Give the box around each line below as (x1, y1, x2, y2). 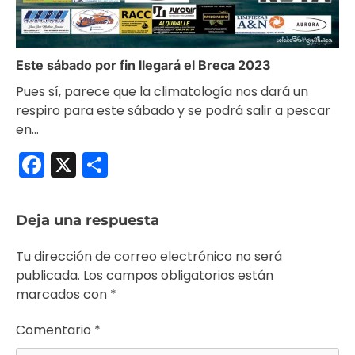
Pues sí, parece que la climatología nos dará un (16, 82, 308, 101)
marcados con (16, 285, 110, 304)
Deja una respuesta (16, 212, 159, 230)
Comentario (16, 321, 94, 340)
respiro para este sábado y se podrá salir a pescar (16, 101, 330, 120)
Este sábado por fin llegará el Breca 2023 (16, 57, 271, 74)
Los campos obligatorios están (83, 266, 273, 285)
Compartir (108, 147, 235, 183)
